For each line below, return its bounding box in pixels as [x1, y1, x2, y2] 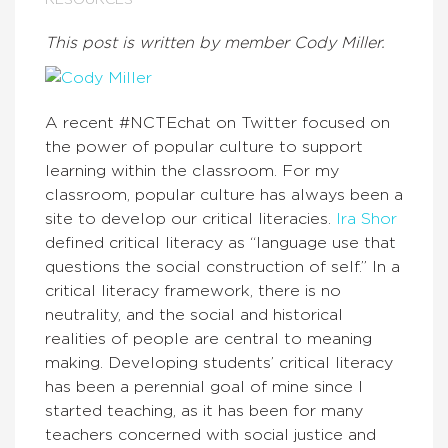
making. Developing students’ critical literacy [45, 355, 393, 371]
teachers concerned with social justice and [45, 427, 376, 443]
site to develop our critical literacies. [45, 211, 336, 227]
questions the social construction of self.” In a [45, 259, 400, 275]
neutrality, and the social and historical [45, 307, 343, 323]
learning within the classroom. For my [45, 163, 339, 179]
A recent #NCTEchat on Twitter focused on [45, 115, 390, 131]
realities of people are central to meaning [45, 331, 372, 347]
